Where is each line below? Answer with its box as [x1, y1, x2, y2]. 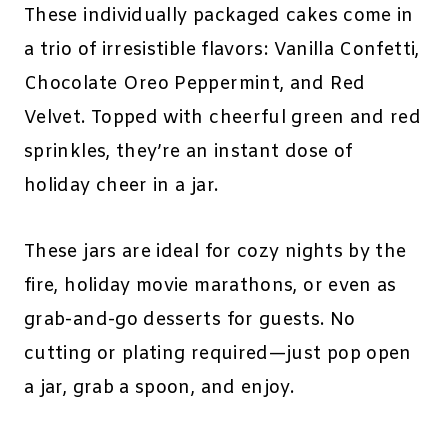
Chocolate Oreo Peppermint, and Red [24, 72, 366, 97]
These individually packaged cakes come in [24, 4, 414, 29]
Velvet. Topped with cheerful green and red [24, 106, 422, 131]
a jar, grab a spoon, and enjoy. [24, 376, 300, 401]
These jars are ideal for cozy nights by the [24, 240, 407, 265]
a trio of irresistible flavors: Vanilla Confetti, [24, 38, 420, 63]
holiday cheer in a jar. [24, 174, 219, 199]
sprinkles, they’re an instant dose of [24, 140, 353, 165]
